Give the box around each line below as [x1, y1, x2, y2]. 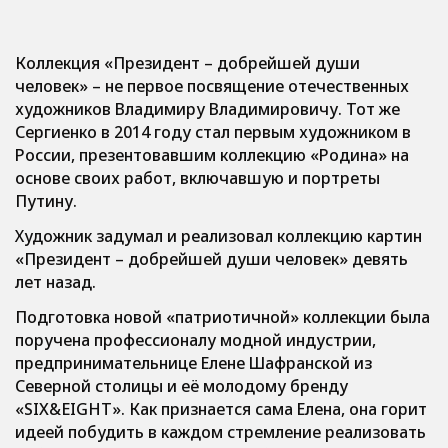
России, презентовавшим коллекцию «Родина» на [15, 144, 409, 166]
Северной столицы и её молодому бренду [15, 375, 348, 397]
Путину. [15, 190, 81, 212]
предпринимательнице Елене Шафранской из [15, 352, 372, 374]
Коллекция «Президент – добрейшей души [15, 52, 360, 74]
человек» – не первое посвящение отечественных [15, 75, 409, 97]
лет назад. [15, 271, 100, 293]
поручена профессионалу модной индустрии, [15, 329, 376, 351]
